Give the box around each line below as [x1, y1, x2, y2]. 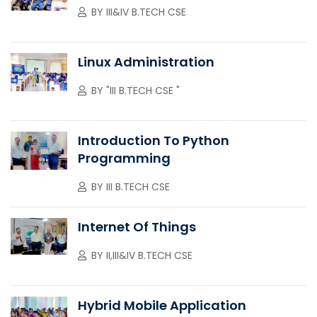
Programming [78, 149, 171, 167]
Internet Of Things [78, 217, 196, 236]
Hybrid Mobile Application [78, 296, 246, 314]
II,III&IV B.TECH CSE [106, 248, 192, 263]
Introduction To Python [78, 131, 229, 149]
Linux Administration [78, 52, 214, 71]
